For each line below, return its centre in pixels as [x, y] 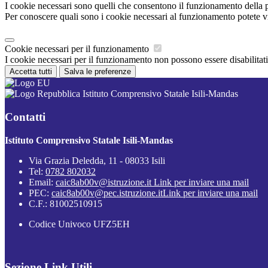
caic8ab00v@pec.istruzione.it [107, 193]
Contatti [25, 117]
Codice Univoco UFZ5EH [79, 224]
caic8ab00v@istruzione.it [105, 182]
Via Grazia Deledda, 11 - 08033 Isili [97, 160]
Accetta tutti [31, 72]
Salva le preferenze [98, 72]
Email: [42, 182]
